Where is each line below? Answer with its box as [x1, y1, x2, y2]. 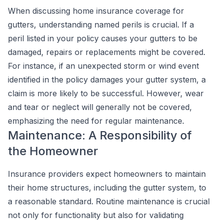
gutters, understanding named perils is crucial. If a [8, 20, 194, 29]
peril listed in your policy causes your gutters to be [8, 33, 197, 43]
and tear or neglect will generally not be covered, [8, 102, 192, 112]
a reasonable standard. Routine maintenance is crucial [8, 196, 210, 206]
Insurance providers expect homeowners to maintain [8, 169, 206, 179]
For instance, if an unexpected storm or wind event [8, 61, 199, 71]
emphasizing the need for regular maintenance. [8, 116, 184, 126]
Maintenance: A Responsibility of [8, 128, 192, 142]
